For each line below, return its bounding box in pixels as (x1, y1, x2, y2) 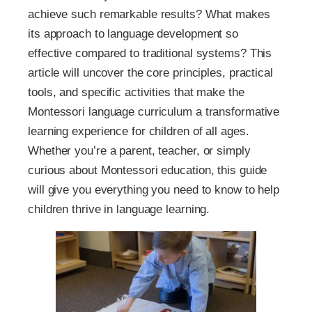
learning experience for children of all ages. (28, 125, 249, 139)
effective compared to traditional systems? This (28, 47, 272, 61)
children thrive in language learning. (28, 203, 210, 217)
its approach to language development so (28, 27, 239, 41)
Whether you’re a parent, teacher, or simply (28, 144, 251, 158)
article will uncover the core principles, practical (28, 66, 273, 80)
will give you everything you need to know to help (28, 183, 280, 197)
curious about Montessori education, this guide (28, 164, 267, 178)
